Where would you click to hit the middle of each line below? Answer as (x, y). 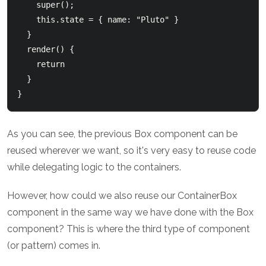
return (53, 64)
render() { (22, 50)
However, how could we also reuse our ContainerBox (122, 196)
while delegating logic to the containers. (94, 167)
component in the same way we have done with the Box (130, 213)
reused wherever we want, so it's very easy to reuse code (132, 151)
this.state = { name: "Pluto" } (27, 20)
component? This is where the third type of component (129, 229)
